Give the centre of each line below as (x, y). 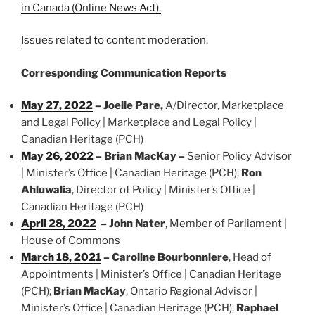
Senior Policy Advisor (239, 156)
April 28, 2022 (59, 224)
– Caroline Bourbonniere (165, 258)
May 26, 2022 (57, 156)
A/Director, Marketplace (225, 106)
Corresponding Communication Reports (124, 73)
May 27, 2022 (57, 106)
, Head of (250, 258)
